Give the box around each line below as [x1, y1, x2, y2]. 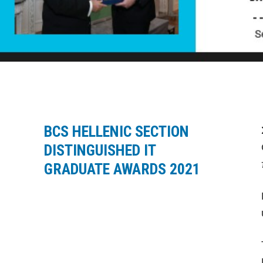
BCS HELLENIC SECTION [44, 122, 189, 140]
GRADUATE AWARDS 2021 [44, 160, 200, 178]
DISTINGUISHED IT [44, 141, 156, 159]
